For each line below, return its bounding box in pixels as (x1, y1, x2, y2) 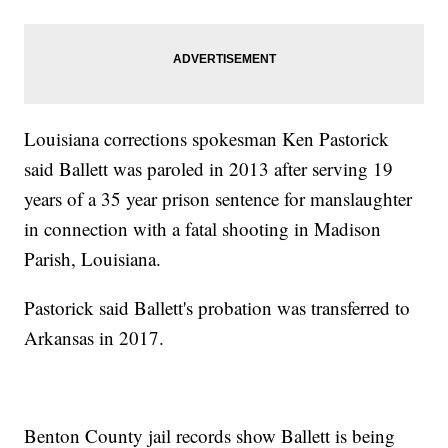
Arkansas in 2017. (24, 325, 165, 350)
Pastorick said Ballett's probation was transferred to (24, 295, 411, 320)
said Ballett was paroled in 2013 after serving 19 (24, 156, 394, 181)
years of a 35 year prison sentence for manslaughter (24, 186, 413, 211)
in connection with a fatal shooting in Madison (24, 216, 382, 241)
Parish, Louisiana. (24, 246, 162, 271)
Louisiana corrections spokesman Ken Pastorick (24, 126, 390, 151)
